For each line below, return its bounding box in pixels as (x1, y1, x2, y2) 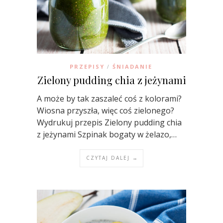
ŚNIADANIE (112, 63, 152, 71)
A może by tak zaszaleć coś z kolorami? (37, 93, 182, 105)
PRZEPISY (69, 63, 105, 71)
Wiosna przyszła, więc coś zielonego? (37, 105, 174, 116)
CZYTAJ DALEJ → (86, 154, 138, 162)
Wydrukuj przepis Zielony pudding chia (37, 117, 182, 128)
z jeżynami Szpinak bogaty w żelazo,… (37, 129, 177, 140)
